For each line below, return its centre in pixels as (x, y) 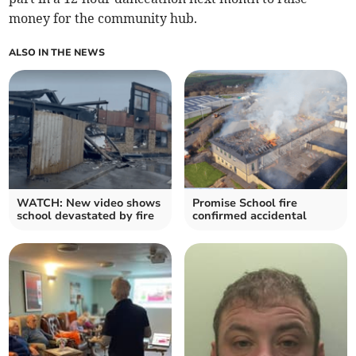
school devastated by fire (86, 216)
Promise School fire (245, 203)
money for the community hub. (103, 19)
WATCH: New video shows (89, 203)
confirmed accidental (250, 216)
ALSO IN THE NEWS (57, 53)
